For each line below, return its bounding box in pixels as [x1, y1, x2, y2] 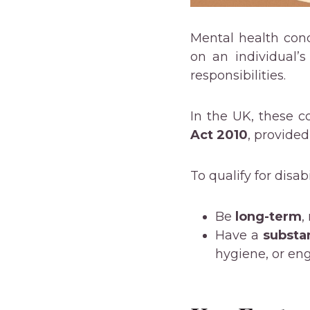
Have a [215, 228, 263, 244]
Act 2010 [190, 127, 248, 143]
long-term [235, 209, 302, 225]
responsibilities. [190, 68, 286, 84]
